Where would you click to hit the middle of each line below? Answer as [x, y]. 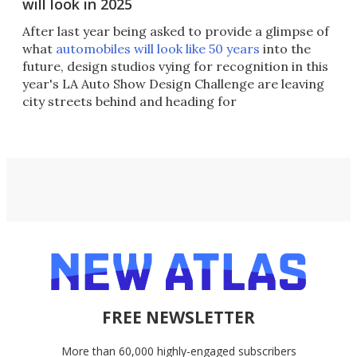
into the [285, 49]
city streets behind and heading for [129, 102]
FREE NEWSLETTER [178, 318]
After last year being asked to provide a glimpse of [176, 31]
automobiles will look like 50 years [158, 49]
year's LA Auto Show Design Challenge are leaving [173, 84]
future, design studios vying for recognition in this [175, 67]
